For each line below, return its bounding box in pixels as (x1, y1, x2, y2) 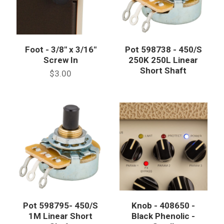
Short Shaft (140, 65, 187, 75)
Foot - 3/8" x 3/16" (24, 44, 96, 54)
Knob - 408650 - (131, 200, 195, 210)
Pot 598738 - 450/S (124, 44, 202, 54)
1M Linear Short (28, 210, 93, 221)
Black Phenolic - (131, 210, 195, 221)
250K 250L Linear (128, 54, 198, 65)
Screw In (43, 54, 78, 65)
